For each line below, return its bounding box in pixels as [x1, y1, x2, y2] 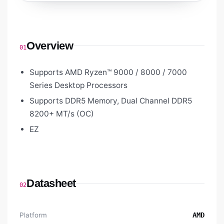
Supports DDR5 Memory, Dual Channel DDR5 [29, 96, 192, 106]
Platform [19, 211, 47, 219]
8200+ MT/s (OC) [29, 109, 94, 119]
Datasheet [26, 177, 76, 190]
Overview [26, 39, 73, 52]
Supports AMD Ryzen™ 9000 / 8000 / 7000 [29, 67, 187, 77]
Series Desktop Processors [29, 80, 127, 90]
